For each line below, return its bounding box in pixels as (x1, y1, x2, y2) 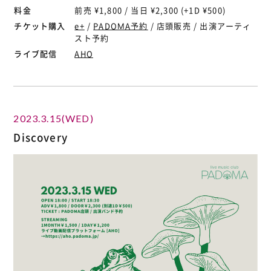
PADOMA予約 (93, 19, 148, 31)
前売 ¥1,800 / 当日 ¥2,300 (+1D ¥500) (74, 4, 226, 16)
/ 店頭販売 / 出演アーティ (148, 19, 252, 31)
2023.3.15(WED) (13, 112, 94, 124)
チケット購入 (14, 19, 66, 31)
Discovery (13, 129, 68, 145)
